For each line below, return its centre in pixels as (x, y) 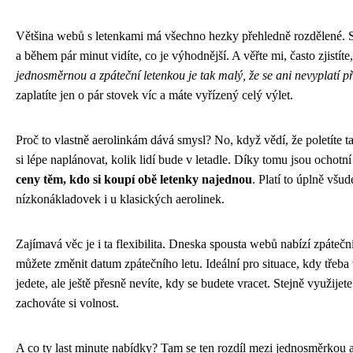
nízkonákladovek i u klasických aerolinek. (120, 199)
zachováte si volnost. (67, 303)
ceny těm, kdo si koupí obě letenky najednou (134, 179)
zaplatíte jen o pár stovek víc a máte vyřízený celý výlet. (154, 95)
